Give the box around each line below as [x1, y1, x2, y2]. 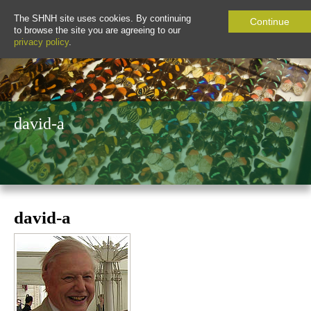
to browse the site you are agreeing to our [14, 25, 180, 35]
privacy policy [14, 37, 69, 47]
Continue [250, 16, 289, 27]
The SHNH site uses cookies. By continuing [14, 13, 191, 24]
